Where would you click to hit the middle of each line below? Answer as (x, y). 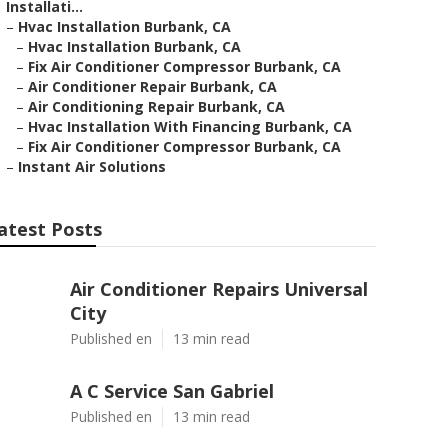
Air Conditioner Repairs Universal (219, 289)
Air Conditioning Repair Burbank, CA (156, 106)
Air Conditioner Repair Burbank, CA (152, 86)
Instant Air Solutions (92, 166)
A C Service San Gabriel (172, 391)
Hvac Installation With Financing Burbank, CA (190, 126)
